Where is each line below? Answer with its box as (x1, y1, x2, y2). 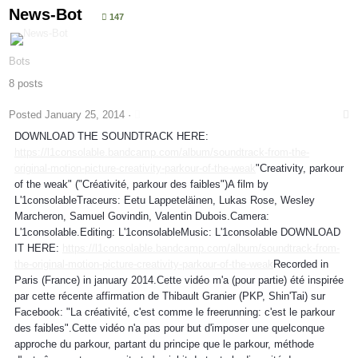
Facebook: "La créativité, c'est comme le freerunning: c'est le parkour (14, 305, 335, 318)
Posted (9, 108, 45, 121)
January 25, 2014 (45, 108, 125, 121)
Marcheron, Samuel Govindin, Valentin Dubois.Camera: (14, 209, 269, 222)
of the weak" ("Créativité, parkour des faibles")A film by (14, 177, 268, 190)
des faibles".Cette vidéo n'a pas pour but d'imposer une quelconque (14, 321, 324, 334)
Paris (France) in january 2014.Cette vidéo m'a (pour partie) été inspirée (14, 273, 344, 286)
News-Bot (9, 5, 82, 23)
